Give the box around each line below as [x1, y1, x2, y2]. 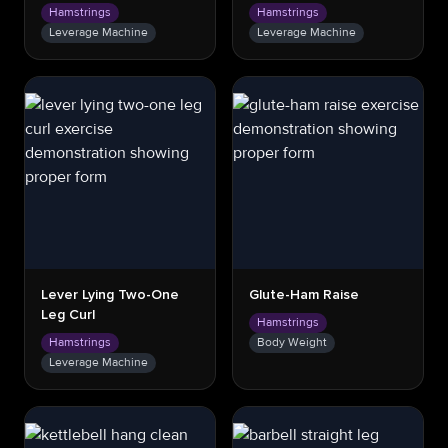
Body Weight [257, 335, 327, 350]
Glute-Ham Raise [249, 288, 359, 302]
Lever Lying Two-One [41, 288, 179, 302]
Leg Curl [41, 308, 95, 322]
